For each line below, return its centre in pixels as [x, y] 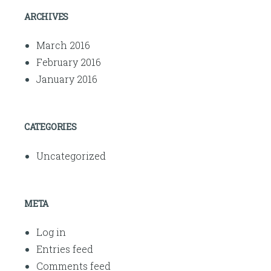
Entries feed [65, 249]
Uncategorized [71, 155]
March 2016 [63, 45]
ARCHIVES [46, 16]
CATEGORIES [51, 127]
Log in [51, 232]
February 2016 [69, 62]
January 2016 [67, 79]
